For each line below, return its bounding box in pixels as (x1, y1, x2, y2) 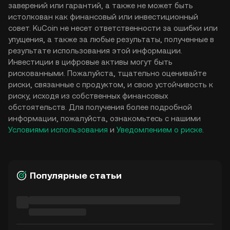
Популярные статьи (30, 170, 122, 181)
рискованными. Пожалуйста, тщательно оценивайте (8, 69, 206, 78)
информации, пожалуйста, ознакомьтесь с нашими (8, 114, 201, 123)
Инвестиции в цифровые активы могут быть (8, 57, 172, 66)
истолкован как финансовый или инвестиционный (8, 12, 198, 21)
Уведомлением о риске (117, 125, 202, 134)
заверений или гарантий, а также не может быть (8, 1, 193, 10)
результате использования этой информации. (8, 46, 182, 55)
